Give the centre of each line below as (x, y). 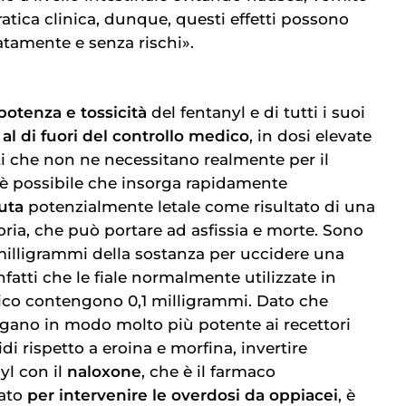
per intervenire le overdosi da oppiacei (183, 395)
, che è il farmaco (208, 371)
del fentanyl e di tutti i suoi (256, 112)
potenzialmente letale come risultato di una (199, 206)
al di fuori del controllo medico (126, 135)
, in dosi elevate (310, 135)
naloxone (104, 371)
